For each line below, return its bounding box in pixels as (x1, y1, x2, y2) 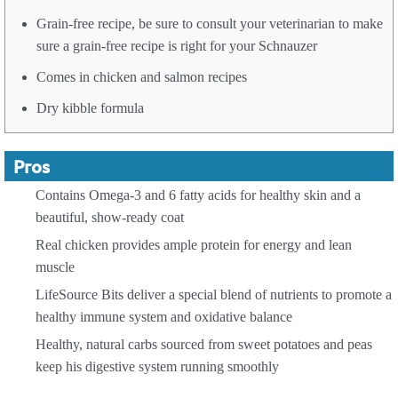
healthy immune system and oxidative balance (36, 309, 292, 325)
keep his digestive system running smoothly (36, 359, 279, 375)
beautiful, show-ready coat (36, 210, 184, 226)
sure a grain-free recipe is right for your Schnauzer (36, 38, 317, 54)
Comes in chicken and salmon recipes (36, 69, 247, 85)
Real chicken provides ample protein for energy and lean (36, 237, 352, 253)
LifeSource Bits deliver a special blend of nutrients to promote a (36, 287, 392, 303)
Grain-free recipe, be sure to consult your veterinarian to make (36, 16, 383, 32)
